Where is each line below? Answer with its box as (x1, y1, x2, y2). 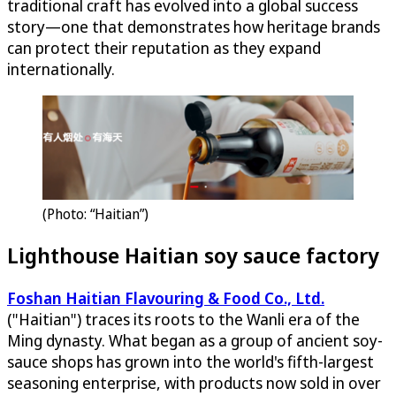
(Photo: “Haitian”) (42, 203, 148, 224)
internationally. (7, 57, 115, 80)
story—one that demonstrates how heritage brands (7, 15, 380, 37)
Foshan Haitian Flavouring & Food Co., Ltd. (7, 287, 324, 309)
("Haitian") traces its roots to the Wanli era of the (7, 308, 360, 331)
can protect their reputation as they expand (7, 36, 321, 58)
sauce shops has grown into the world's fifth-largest (7, 351, 374, 373)
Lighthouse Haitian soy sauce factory (7, 240, 379, 270)
